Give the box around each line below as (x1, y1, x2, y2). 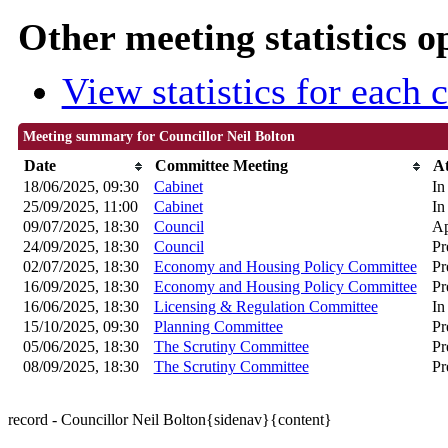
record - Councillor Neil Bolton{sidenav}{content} (8, 411, 332, 428)
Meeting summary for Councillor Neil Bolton (22, 129, 295, 144)
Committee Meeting (154, 157, 288, 174)
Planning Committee (153, 318, 283, 335)
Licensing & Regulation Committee (153, 298, 378, 315)
